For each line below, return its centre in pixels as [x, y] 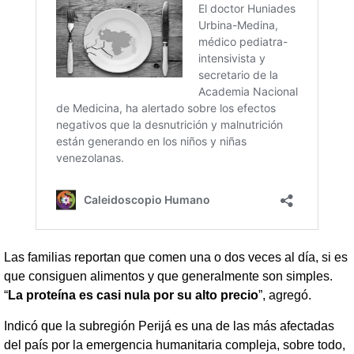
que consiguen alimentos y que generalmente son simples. [168, 277]
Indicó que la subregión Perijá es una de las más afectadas [169, 326]
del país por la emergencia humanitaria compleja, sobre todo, [175, 345]
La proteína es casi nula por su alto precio [133, 296]
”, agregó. [285, 296]
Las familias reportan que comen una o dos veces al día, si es [176, 258]
